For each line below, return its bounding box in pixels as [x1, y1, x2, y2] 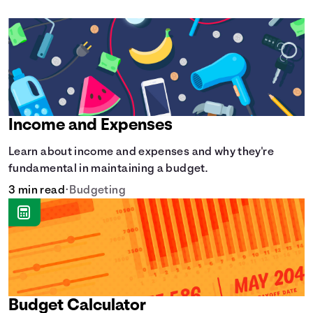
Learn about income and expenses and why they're [8, 147, 274, 158]
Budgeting [69, 185, 126, 196]
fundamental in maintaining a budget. [8, 163, 208, 175]
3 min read [8, 185, 65, 196]
